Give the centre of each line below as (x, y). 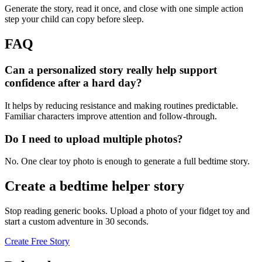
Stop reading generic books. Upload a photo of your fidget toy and (127, 211)
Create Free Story (37, 242)
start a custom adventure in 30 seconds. (77, 222)
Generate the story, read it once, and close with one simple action (124, 9)
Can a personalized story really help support (111, 70)
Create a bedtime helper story (94, 186)
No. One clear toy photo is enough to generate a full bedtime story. (127, 161)
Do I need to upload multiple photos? (94, 139)
